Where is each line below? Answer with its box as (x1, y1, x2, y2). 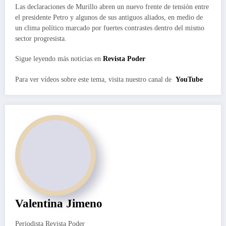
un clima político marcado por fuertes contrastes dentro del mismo (15, 24, 204, 32)
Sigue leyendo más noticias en (15, 55, 101, 63)
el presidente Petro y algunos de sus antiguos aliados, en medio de (15, 14, 203, 22)
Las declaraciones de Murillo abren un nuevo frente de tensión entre (15, 3, 209, 11)
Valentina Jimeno (15, 197, 102, 210)
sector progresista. (15, 35, 67, 43)
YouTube (176, 75, 203, 83)
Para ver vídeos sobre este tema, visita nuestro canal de (15, 75, 172, 83)
